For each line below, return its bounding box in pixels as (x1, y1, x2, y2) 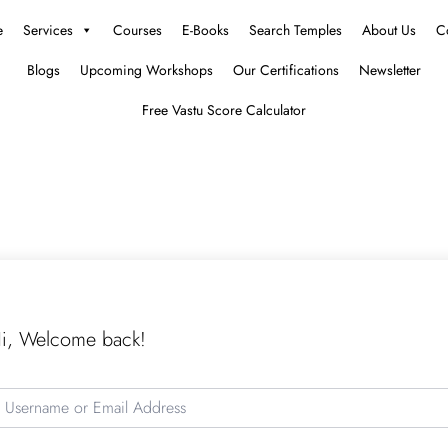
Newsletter (359, 60, 421, 80)
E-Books (182, 20, 229, 40)
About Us (362, 20, 416, 40)
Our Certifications (233, 60, 339, 80)
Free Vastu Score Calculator (142, 100, 306, 120)
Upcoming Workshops (80, 60, 213, 80)
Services (23, 20, 73, 40)
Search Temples (249, 20, 342, 40)
